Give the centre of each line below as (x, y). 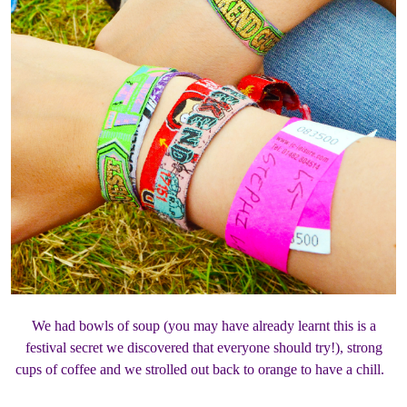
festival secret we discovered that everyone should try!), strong (203, 348)
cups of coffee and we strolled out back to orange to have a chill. (203, 370)
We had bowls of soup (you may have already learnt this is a (203, 326)
